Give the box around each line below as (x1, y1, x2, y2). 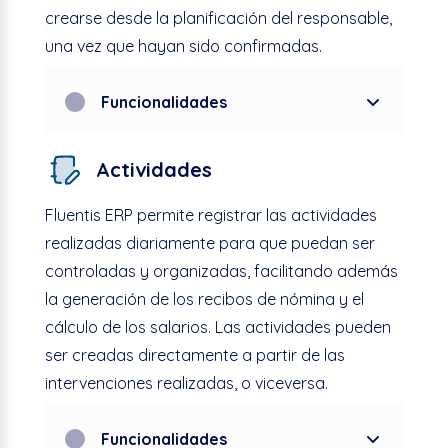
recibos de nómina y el (197, 288, 364, 309)
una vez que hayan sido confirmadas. (44, 35, 322, 56)
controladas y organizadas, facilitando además (44, 260, 398, 281)
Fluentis (44, 204, 101, 225)
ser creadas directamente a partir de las (44, 344, 345, 365)
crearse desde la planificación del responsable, (44, 7, 392, 28)
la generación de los (44, 288, 198, 309)
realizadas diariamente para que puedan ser (44, 232, 375, 253)
